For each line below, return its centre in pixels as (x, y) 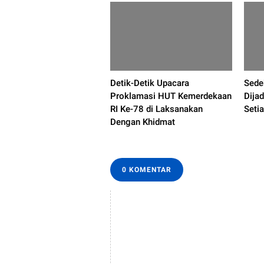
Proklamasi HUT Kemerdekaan (171, 96)
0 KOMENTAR (147, 170)
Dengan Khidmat (143, 122)
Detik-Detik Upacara (150, 83)
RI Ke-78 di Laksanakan (156, 109)
